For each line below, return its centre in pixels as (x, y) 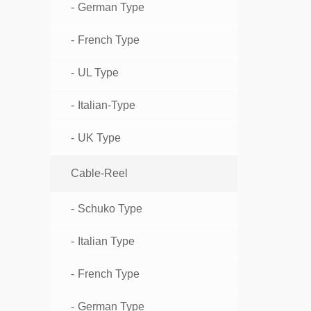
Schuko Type (110, 209)
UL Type (98, 73)
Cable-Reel (99, 174)
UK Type (99, 138)
